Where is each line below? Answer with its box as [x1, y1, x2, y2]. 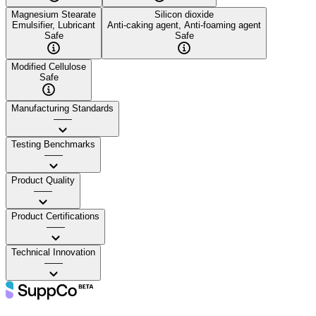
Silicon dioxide [154, 8, 214, 20]
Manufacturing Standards [11, 102, 114, 114]
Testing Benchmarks [11, 138, 95, 150]
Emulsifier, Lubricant [12, 19, 95, 30]
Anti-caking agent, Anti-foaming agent [107, 19, 261, 30]
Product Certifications [11, 210, 99, 221]
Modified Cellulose [11, 61, 86, 72]
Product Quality [11, 174, 75, 186]
